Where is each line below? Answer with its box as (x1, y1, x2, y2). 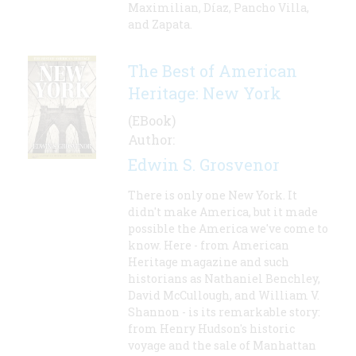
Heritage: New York (128, 83, 281, 104)
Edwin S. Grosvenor (128, 154, 280, 176)
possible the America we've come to (128, 221, 328, 237)
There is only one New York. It (128, 188, 297, 203)
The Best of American (128, 60, 297, 82)
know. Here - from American (128, 238, 289, 253)
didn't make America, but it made (128, 204, 318, 220)
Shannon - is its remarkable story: (128, 304, 320, 320)
